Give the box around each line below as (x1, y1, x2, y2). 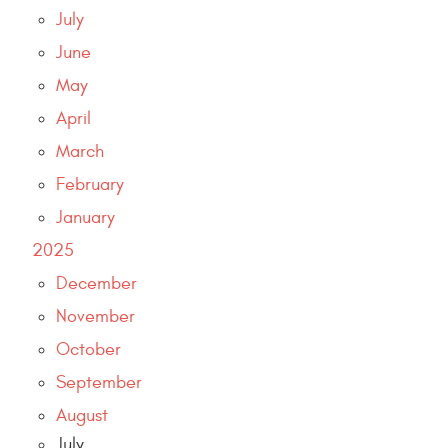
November (56, 305, 135, 327)
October (56, 338, 121, 360)
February (56, 173, 124, 195)
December (56, 272, 137, 294)
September (56, 371, 142, 393)
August (56, 404, 108, 426)
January (56, 206, 115, 228)
